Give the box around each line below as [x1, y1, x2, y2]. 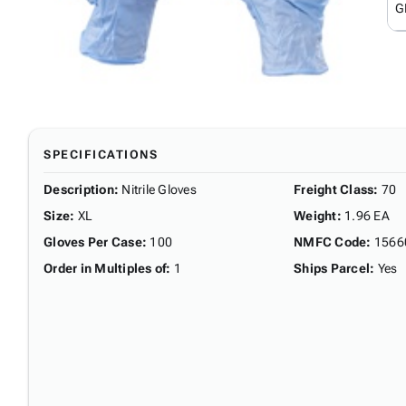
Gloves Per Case [43, 234, 142, 249]
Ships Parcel [294, 260, 370, 275]
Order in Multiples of [43, 260, 167, 275]
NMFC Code [294, 234, 367, 249]
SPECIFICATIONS [43, 147, 158, 161]
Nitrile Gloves [121, 181, 197, 197]
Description [43, 181, 114, 197]
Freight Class [294, 181, 374, 197]
